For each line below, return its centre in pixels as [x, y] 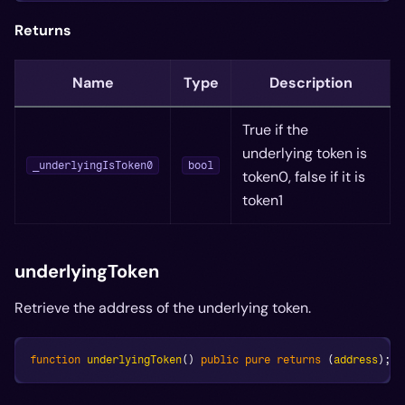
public [220, 360]
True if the [275, 130]
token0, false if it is [304, 177]
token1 [263, 200]
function [55, 360]
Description [311, 83]
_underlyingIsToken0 [93, 166]
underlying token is [305, 153]
